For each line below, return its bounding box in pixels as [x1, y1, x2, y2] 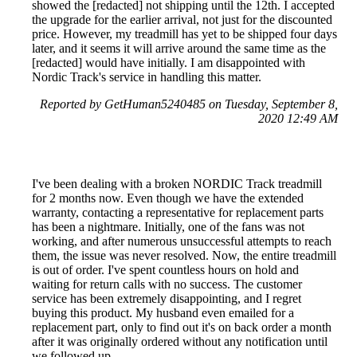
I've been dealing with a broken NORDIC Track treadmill [32, 176, 322, 190]
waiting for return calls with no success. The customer [32, 277, 302, 291]
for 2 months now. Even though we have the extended [32, 190, 304, 205]
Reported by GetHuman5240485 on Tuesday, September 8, [40, 96, 338, 111]
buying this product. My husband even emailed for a [32, 305, 294, 320]
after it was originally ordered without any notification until [32, 334, 328, 348]
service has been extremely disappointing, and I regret [32, 291, 301, 305]
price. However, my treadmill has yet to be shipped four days [32, 26, 337, 41]
